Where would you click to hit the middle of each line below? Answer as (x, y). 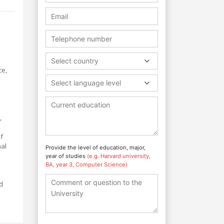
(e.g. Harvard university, (119, 156)
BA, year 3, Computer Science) (86, 164)
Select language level (86, 82)
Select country (75, 60)
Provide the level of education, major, (95, 147)
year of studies (66, 156)
